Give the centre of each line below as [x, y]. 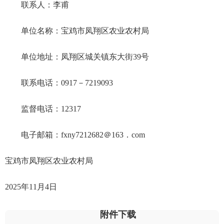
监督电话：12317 [51, 109]
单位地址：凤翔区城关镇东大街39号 [85, 57]
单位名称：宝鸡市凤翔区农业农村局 [85, 31]
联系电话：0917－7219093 [67, 83]
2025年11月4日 [31, 187]
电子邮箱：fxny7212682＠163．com [83, 135]
